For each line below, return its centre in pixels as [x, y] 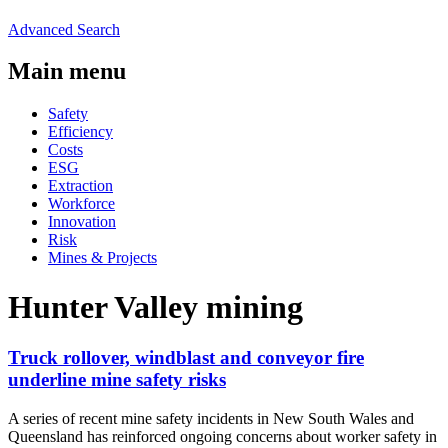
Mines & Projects [102, 258]
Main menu [67, 71]
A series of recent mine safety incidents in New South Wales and [211, 418]
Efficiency [80, 132]
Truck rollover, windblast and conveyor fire [186, 358]
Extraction [80, 186]
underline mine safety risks [117, 380]
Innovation [82, 222]
